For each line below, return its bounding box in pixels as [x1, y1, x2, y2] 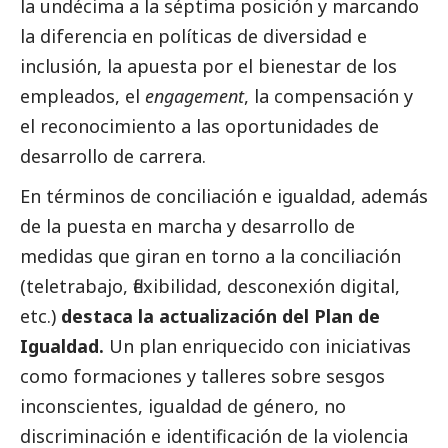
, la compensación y [244, 84, 413, 109]
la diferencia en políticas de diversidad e [20, 24, 367, 49]
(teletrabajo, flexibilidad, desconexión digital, [20, 274, 400, 299]
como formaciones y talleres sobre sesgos [20, 364, 385, 389]
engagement [145, 84, 244, 109]
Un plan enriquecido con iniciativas [104, 334, 411, 359]
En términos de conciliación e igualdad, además [20, 184, 428, 209]
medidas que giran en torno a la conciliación [20, 244, 401, 269]
